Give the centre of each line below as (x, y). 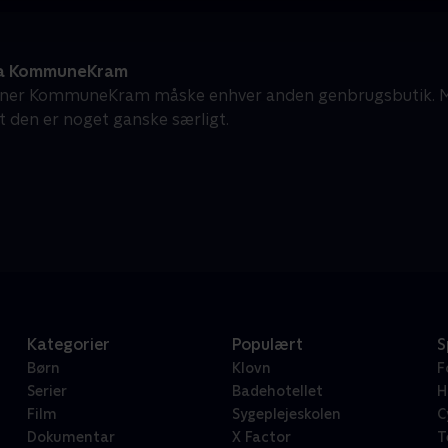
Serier (46, 391)
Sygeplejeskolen (286, 414)
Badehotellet (277, 391)
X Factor (261, 437)
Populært (267, 345)
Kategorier (68, 345)
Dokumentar (70, 437)
